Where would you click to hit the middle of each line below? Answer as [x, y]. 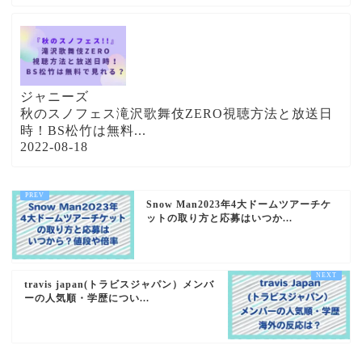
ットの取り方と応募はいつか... [220, 219]
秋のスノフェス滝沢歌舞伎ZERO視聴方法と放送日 [177, 114]
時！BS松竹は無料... [83, 131]
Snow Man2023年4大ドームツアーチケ [239, 205]
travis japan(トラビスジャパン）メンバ [119, 285]
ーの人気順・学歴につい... [87, 299]
